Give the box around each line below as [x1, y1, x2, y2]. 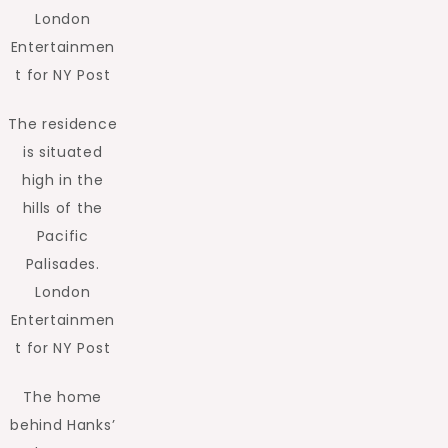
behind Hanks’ [10, 415, 116, 435]
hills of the [22, 198, 103, 218]
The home [23, 387, 103, 407]
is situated [22, 142, 103, 162]
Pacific [36, 226, 89, 246]
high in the [21, 170, 104, 190]
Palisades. [25, 254, 100, 274]
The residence [8, 114, 118, 134]
